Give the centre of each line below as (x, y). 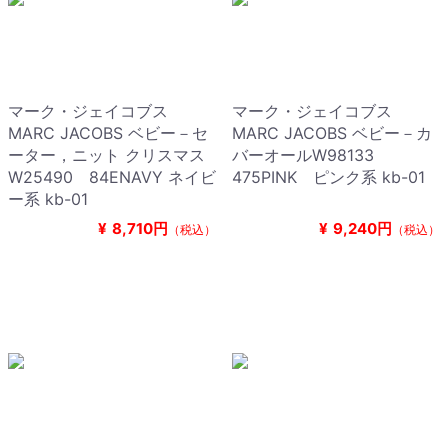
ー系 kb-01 (48, 199)
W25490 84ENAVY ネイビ (112, 177)
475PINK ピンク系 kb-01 (328, 177)
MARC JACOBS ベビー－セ (108, 133)
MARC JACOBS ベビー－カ (332, 133)
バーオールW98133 (311, 155)
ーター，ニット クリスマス (106, 155)
